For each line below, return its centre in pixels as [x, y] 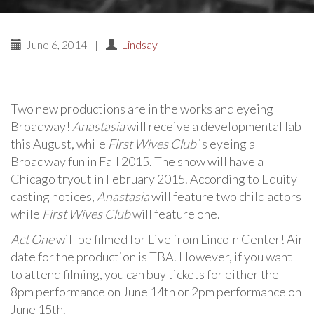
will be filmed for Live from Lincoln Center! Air [179, 239]
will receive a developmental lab [213, 126]
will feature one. [175, 214]
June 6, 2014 [55, 45]
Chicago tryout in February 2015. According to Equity [154, 179]
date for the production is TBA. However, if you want [151, 257]
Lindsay [139, 45]
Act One [32, 239]
